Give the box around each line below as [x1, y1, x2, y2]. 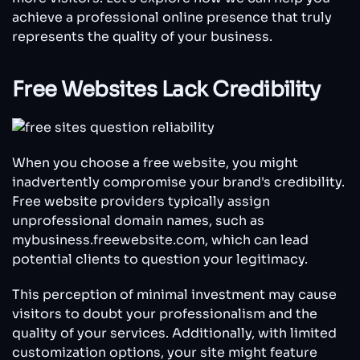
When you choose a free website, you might [12, 153, 298, 171]
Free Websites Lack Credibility [12, 76, 321, 104]
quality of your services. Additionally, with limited [12, 324, 337, 342]
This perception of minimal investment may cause [12, 285, 337, 303]
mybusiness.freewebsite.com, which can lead [12, 231, 309, 248]
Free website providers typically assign [12, 192, 270, 210]
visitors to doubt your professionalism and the [12, 305, 317, 322]
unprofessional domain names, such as [12, 211, 264, 229]
